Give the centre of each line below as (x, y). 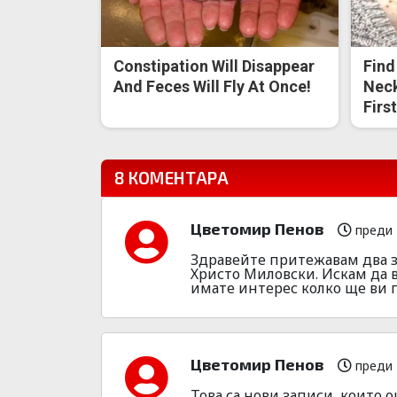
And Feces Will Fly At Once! (213, 87)
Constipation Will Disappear (214, 66)
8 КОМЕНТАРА (171, 178)
